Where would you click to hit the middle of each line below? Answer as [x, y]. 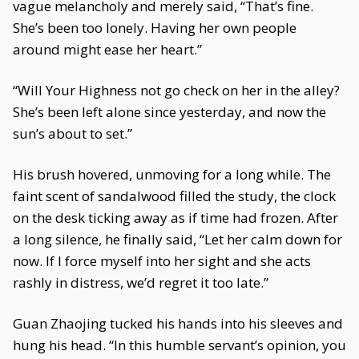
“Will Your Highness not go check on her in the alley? [176, 90]
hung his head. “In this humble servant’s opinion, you [179, 345]
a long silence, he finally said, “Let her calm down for [177, 239]
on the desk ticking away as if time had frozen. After [175, 218]
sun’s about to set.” [73, 133]
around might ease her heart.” [107, 49]
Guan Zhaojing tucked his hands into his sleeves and [178, 323]
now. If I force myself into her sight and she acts [162, 261]
